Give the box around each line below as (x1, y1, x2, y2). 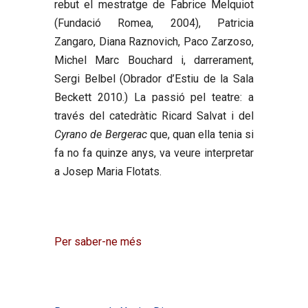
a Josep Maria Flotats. (54, 164, 162, 178)
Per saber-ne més (54, 234, 142, 248)
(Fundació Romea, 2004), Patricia (54, 16, 254, 30)
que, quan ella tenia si (146, 127, 254, 141)
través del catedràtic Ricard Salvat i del (54, 109, 254, 122)
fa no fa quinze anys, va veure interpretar (54, 146, 254, 159)
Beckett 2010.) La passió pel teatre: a (54, 90, 254, 104)
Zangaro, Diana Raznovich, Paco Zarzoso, (54, 34, 254, 48)
